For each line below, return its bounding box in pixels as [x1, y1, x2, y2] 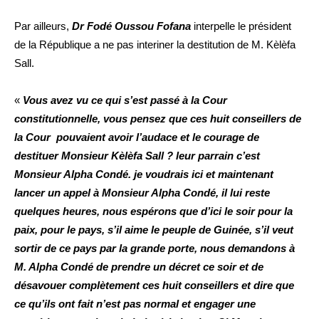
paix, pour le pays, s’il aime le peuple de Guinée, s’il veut [14, 224, 293, 236]
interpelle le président [191, 20, 291, 33]
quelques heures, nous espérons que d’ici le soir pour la [14, 205, 293, 218]
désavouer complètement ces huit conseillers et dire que [14, 279, 294, 292]
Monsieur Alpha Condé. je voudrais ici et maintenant [14, 168, 273, 181]
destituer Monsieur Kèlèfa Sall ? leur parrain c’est [14, 150, 260, 162]
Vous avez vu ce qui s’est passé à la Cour [23, 94, 227, 107]
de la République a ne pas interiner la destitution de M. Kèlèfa [14, 38, 296, 51]
